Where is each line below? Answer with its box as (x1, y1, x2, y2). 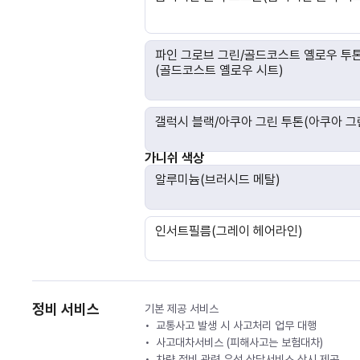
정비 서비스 (32, 301, 100, 317)
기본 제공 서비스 (145, 302, 219, 315)
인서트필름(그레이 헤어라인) (155, 223, 303, 239)
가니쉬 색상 (145, 150, 204, 166)
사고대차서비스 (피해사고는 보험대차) (156, 336, 323, 349)
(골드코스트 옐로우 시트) (155, 63, 284, 78)
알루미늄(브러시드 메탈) (155, 172, 280, 187)
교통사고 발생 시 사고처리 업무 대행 (156, 319, 317, 332)
